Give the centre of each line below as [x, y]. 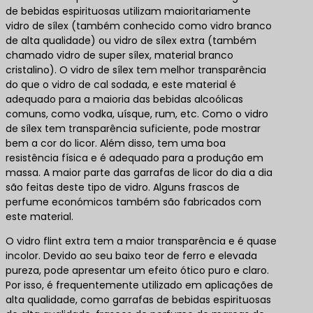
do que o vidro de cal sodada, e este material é [121, 84]
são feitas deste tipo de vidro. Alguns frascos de [123, 187]
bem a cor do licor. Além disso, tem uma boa [116, 143]
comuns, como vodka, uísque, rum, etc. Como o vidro [137, 114]
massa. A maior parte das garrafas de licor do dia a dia [139, 172]
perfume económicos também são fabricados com [133, 202]
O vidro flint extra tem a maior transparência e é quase [141, 241]
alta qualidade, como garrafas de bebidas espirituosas [138, 299]
